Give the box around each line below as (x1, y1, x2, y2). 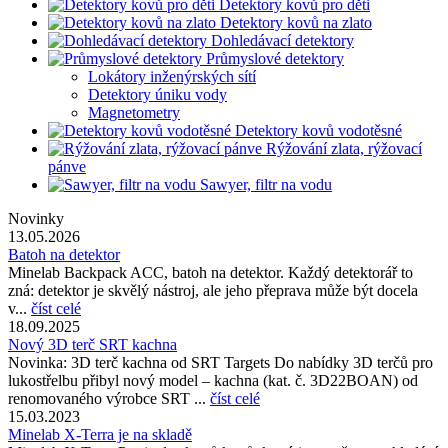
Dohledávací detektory (207, 32, 354, 49)
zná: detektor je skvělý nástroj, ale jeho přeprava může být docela (8, 282, 418, 299)
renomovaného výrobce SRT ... (8, 390, 210, 407)
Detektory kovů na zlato (216, 14, 372, 31)
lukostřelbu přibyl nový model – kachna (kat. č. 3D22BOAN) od (8, 372, 418, 389)
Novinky (8, 210, 64, 227)
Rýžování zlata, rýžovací (262, 140, 422, 157)
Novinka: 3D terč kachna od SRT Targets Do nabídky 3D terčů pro (8, 354, 433, 371)
